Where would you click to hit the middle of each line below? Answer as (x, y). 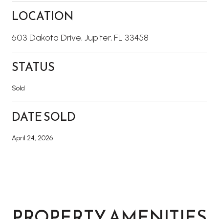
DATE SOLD (44, 117)
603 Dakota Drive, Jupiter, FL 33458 (80, 37)
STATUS (33, 67)
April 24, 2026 (32, 138)
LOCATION (43, 16)
